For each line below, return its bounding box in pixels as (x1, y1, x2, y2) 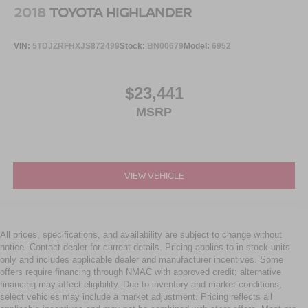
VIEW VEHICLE (124, 168, 184, 181)
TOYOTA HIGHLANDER (49, 3, 192, 22)
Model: (184, 41, 212, 51)
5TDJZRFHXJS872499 (32, 41, 120, 51)
